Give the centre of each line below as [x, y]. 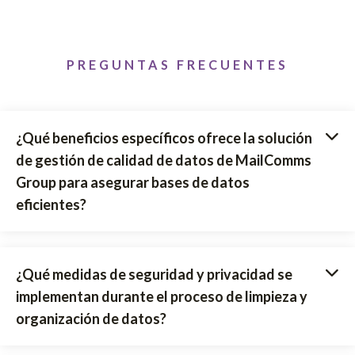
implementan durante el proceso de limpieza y [162, 296]
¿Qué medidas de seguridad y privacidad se [154, 274]
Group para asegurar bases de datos [133, 182]
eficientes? [51, 204]
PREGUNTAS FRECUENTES [177, 64]
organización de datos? [91, 318]
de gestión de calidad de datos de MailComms [164, 160]
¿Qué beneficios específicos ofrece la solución [164, 137]
